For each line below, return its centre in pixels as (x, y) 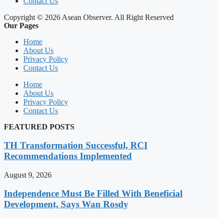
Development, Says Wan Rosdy (66, 204)
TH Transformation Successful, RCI (76, 145)
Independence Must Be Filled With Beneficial (93, 194)
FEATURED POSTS (39, 127)
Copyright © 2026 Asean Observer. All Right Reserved (89, 18)
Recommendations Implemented (68, 156)
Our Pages (21, 26)
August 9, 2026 (28, 175)
